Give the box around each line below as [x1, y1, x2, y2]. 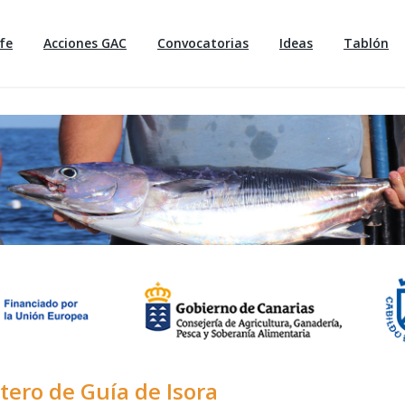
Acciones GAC [43, 34, 127, 52]
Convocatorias [157, 34, 249, 52]
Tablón [344, 34, 389, 52]
